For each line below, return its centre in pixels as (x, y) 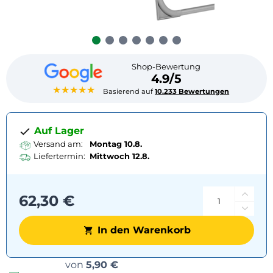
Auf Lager (58, 130)
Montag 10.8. (116, 144)
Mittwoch (110, 156)
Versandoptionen (165, 264)
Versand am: (58, 144)
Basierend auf (129, 91)
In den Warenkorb (144, 230)
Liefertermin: (59, 156)
